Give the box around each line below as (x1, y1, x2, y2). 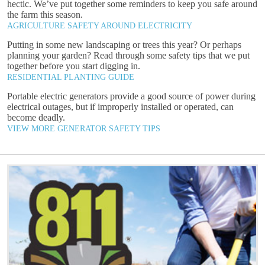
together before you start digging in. (7, 61, 140, 71)
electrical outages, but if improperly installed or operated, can (7, 102, 234, 112)
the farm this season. (7, 9, 83, 20)
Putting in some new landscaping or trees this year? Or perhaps (7, 40, 241, 50)
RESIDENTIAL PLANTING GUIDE (7, 73, 134, 82)
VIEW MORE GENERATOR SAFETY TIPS (7, 124, 160, 133)
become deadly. (7, 112, 65, 122)
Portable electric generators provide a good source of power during (7, 91, 256, 101)
